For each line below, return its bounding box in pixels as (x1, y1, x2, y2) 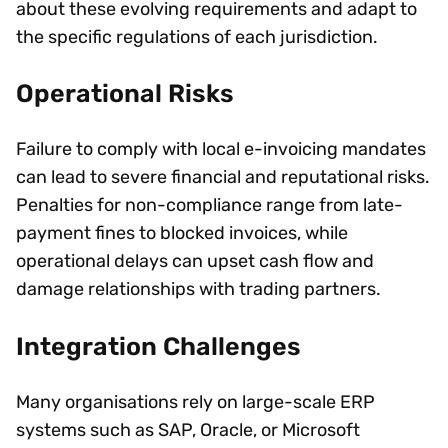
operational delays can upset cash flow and (16, 250, 374, 273)
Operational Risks (16, 78, 237, 109)
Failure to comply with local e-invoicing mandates (16, 138, 426, 161)
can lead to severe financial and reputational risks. (16, 166, 430, 189)
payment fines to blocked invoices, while (16, 222, 348, 245)
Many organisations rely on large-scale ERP (16, 390, 375, 413)
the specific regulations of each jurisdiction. (16, 25, 384, 48)
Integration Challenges (16, 330, 304, 361)
